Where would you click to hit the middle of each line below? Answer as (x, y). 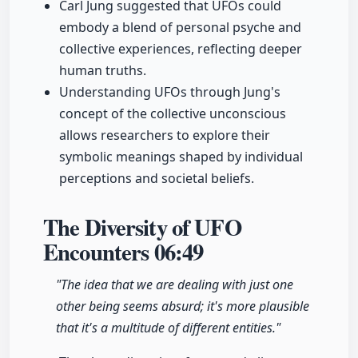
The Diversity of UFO (142, 227)
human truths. (103, 71)
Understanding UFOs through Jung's (170, 92)
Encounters (99, 252)
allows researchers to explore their (165, 135)
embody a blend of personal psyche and (180, 28)
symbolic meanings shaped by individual (181, 157)
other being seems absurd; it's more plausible (183, 306)
